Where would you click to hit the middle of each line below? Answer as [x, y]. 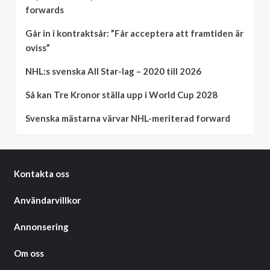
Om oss [29, 253]
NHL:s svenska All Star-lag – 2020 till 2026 [113, 71]
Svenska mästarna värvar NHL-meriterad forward [128, 118]
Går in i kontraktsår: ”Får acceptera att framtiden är [134, 33]
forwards [45, 10]
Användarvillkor [47, 200]
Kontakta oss [41, 174]
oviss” [38, 48]
